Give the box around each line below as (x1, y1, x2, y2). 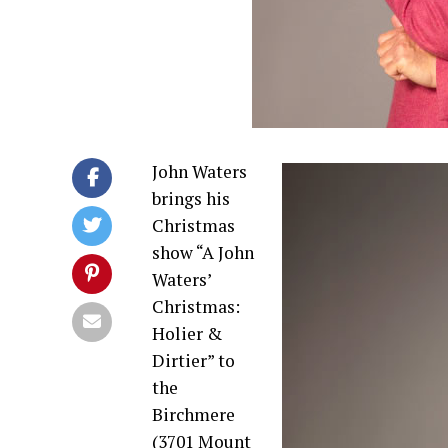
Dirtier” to (152, 349, 235, 372)
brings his (152, 187, 230, 210)
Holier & (152, 322, 222, 345)
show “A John (152, 241, 254, 264)
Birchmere (152, 403, 235, 426)
